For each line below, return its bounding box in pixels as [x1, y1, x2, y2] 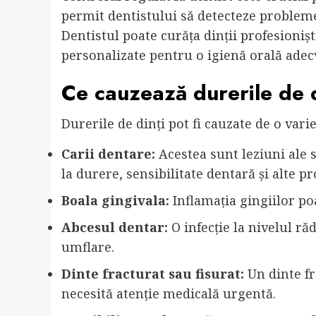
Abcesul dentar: [61, 219, 168, 236]
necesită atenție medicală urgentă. [61, 285, 276, 303]
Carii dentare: [61, 145, 155, 163]
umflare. [61, 238, 114, 256]
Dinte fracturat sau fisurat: [61, 265, 244, 283]
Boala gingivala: [61, 192, 169, 209]
